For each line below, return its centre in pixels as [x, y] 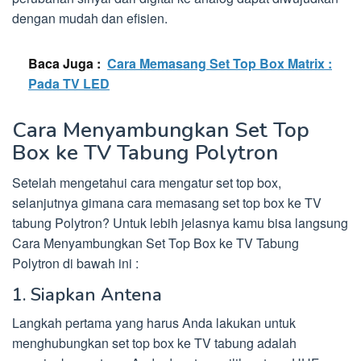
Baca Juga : [64, 64]
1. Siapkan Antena [87, 295]
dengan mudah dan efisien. [90, 19]
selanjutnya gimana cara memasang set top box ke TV [167, 203]
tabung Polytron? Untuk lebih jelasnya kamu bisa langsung [180, 223]
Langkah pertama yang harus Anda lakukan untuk [154, 323]
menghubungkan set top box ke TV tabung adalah [154, 343]
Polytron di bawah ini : [75, 263]
